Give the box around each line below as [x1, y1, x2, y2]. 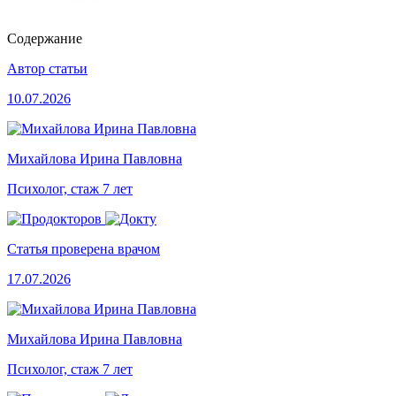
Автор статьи [7, 61, 88, 77]
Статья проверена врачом [7, 241, 160, 257]
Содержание [7, 31, 82, 47]
